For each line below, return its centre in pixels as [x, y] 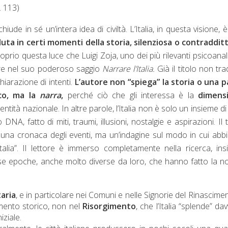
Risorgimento [109, 206]
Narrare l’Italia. [130, 68]
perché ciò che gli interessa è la [129, 95]
